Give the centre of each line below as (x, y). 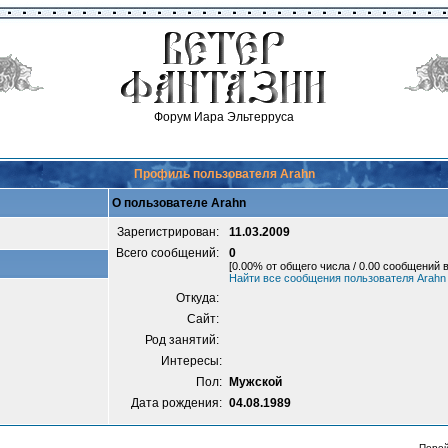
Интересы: (191, 361)
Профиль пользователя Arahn (224, 174)
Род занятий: (183, 340)
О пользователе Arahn (179, 203)
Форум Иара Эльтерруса (224, 117)
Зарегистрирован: (169, 232)
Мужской (255, 382)
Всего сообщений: (169, 253)
